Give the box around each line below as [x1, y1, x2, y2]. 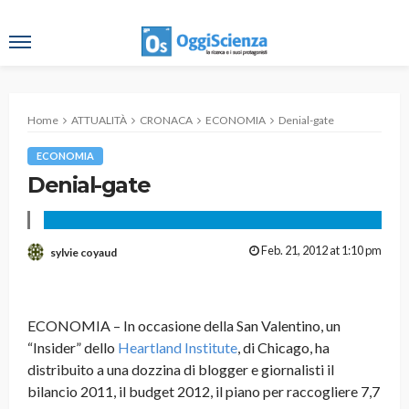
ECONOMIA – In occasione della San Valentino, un [27, 317, 341, 335]
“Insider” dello [27, 339, 118, 357]
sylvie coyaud [50, 246, 117, 260]
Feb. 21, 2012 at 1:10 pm [261, 243, 382, 258]
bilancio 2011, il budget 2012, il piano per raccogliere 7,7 [27, 383, 380, 401]
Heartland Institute [118, 339, 237, 357]
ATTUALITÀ [71, 113, 127, 127]
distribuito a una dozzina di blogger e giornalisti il [27, 361, 334, 379]
